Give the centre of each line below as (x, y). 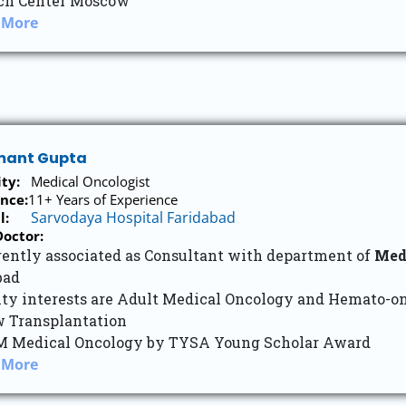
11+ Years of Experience (102, 199)
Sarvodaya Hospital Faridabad (133, 217)
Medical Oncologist (88, 181)
